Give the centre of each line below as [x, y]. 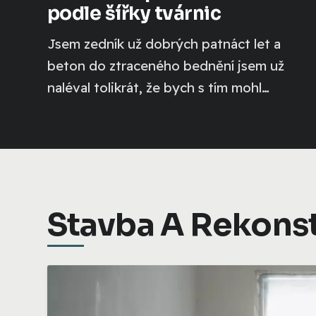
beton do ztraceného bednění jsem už [166, 65]
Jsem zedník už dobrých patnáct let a [164, 43]
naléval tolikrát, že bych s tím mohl [154, 87]
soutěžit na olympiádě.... [124, 109]
